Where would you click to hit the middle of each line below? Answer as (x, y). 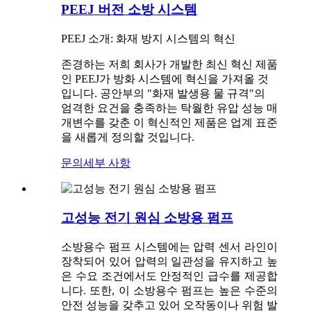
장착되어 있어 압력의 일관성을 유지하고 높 (169, 261)
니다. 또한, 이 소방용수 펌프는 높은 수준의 (169, 290)
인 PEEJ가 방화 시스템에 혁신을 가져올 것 (165, 78)
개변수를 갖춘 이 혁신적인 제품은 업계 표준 (169, 122)
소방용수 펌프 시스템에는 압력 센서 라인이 (169, 246)
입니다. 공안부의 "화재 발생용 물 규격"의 (163, 93)
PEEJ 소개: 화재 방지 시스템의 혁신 (148, 38)
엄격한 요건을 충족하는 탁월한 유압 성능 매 (169, 108)
